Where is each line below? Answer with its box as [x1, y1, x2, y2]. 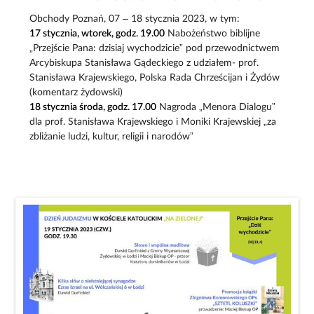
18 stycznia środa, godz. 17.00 [29, 102, 157, 113]
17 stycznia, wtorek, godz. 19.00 [29, 29, 165, 39]
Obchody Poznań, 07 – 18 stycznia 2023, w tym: [29, 14, 240, 25]
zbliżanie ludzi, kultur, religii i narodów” [29, 132, 194, 142]
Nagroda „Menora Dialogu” [156, 102, 276, 113]
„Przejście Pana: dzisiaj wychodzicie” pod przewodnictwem [29, 43, 280, 54]
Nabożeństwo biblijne [165, 29, 261, 39]
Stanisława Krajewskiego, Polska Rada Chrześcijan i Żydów [29, 73, 280, 83]
